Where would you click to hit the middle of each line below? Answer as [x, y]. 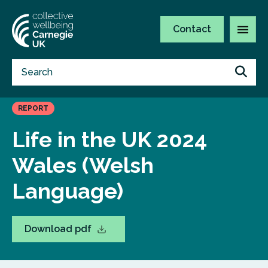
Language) [68, 191]
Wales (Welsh [83, 165]
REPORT [33, 108]
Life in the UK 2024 [109, 139]
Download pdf [59, 229]
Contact [192, 29]
